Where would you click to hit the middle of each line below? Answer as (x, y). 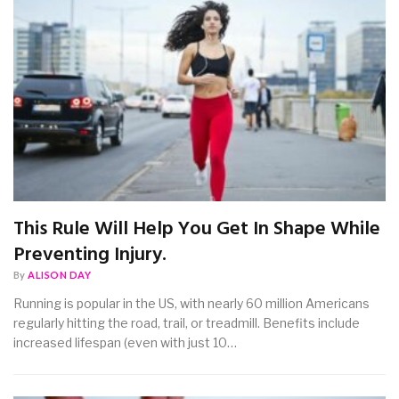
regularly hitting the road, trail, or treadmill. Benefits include (187, 323)
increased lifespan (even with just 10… (125, 343)
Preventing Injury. (90, 256)
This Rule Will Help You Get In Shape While (197, 230)
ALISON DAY (60, 275)
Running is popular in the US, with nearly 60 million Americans (191, 304)
